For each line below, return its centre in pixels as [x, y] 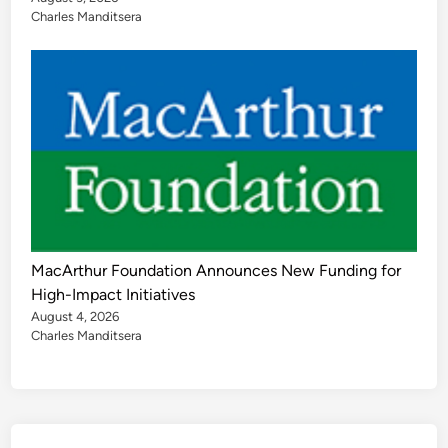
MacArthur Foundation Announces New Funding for [216, 271]
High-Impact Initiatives [113, 295]
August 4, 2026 [75, 317]
